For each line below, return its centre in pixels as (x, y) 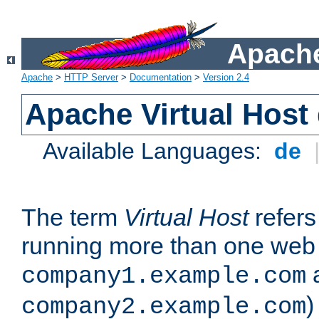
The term (73, 218)
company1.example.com (164, 277)
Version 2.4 (226, 78)
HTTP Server (91, 78)
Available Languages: (156, 151)
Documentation (161, 78)
